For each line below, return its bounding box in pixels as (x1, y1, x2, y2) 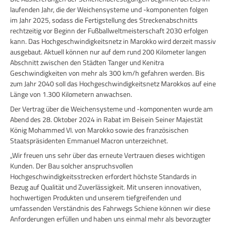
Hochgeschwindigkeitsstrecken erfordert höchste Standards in (10, 171, 197, 182)
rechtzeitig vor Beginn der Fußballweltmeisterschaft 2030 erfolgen (10, 25, 208, 36)
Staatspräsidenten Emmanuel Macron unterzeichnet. (10, 135, 168, 146)
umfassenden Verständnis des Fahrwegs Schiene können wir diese (10, 203, 210, 214)
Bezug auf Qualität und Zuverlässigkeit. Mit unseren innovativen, (10, 182, 201, 193)
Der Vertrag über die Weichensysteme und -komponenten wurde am (10, 103, 213, 115)
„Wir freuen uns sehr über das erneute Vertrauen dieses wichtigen (10, 150, 205, 161)
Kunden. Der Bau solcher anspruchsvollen (10, 160, 133, 172)
